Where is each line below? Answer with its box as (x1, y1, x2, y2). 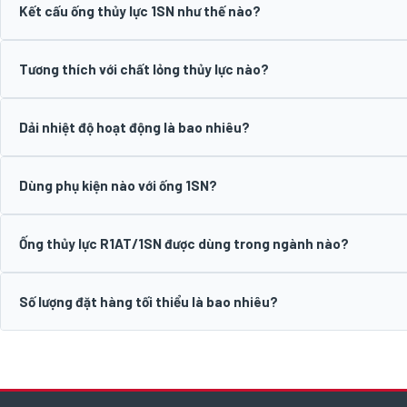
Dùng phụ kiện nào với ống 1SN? (19, 176, 217, 194)
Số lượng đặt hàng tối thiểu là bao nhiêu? (19, 293, 278, 310)
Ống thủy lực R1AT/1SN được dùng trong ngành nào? (19, 234, 349, 252)
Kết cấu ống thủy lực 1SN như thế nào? (19, 2, 261, 19)
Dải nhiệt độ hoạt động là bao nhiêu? (19, 118, 250, 135)
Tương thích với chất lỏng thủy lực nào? (19, 60, 269, 77)
